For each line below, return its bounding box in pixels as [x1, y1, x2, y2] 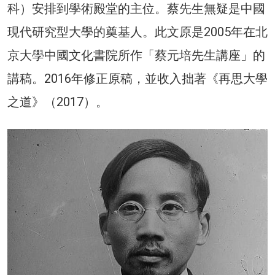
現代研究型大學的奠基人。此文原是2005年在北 [7, 24, 268, 39]
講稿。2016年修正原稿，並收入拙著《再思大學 [7, 71, 268, 86]
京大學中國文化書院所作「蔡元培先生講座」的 [7, 47, 265, 63]
